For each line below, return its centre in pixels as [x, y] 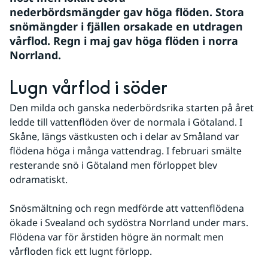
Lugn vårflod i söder [89, 89]
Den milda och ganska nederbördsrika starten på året [132, 108]
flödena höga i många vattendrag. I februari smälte [126, 151]
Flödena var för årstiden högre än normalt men [117, 237]
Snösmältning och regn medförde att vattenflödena [127, 208]
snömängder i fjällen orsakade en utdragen [126, 26]
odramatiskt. [39, 179]
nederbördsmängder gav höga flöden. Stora [127, 12]
